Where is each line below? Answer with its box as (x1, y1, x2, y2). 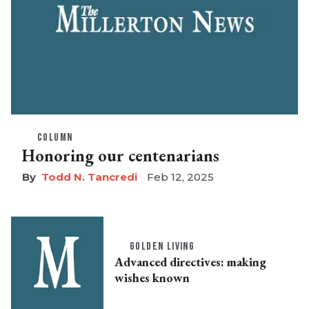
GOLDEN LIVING (130, 240, 195, 254)
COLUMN (37, 131, 73, 145)
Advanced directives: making (114, 254, 266, 270)
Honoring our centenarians (22, 145, 219, 167)
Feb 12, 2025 (147, 170, 214, 184)
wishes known (114, 270, 190, 286)
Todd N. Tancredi (41, 170, 137, 184)
